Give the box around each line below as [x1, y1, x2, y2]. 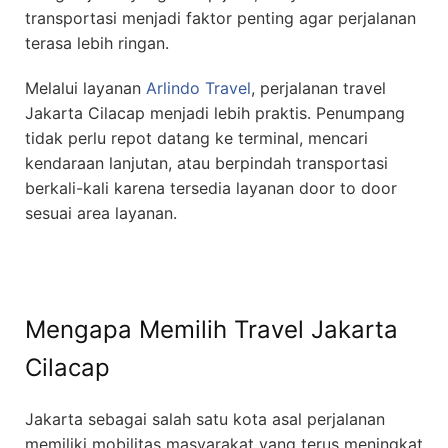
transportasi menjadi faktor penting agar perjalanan [25, 8, 416, 29]
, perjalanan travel [251, 78, 386, 99]
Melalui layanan [25, 78, 146, 99]
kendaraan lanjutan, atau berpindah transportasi [25, 153, 388, 174]
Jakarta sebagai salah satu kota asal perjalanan [25, 409, 385, 430]
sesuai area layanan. [25, 203, 177, 224]
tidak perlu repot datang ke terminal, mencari [25, 128, 368, 149]
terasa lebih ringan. [25, 33, 169, 54]
